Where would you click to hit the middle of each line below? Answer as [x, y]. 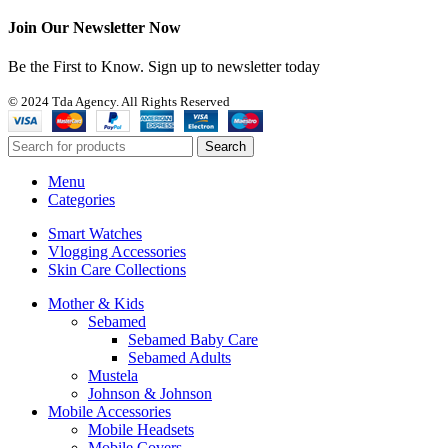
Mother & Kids [96, 304]
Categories [81, 200]
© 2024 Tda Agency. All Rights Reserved [119, 102]
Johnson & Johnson [150, 394]
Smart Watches [95, 234]
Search [225, 147]
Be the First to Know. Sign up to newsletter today [164, 67]
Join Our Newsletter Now [94, 27]
